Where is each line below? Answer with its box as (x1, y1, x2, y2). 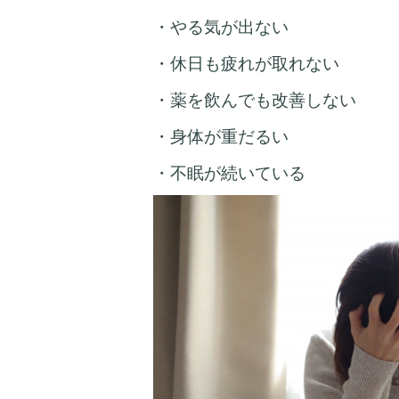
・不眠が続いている (153, 164, 305, 183)
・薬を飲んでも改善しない (153, 91, 356, 110)
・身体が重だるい (153, 127, 289, 147)
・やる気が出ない (153, 18, 289, 37)
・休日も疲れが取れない (153, 54, 339, 74)
